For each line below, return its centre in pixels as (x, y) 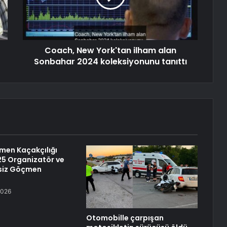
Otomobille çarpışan (125, 218)
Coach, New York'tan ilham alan (110, 51)
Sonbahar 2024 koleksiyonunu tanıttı (110, 62)
